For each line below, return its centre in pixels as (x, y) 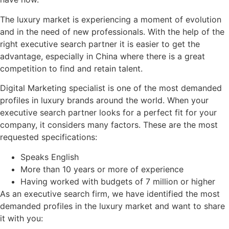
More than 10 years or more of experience (102, 169)
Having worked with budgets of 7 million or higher (118, 181)
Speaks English (50, 157)
